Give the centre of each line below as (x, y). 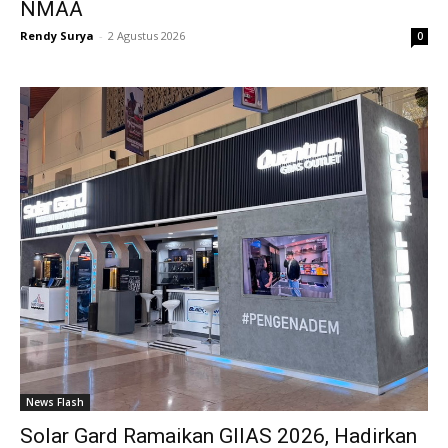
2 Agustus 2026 (146, 35)
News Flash (55, 402)
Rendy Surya (57, 35)
